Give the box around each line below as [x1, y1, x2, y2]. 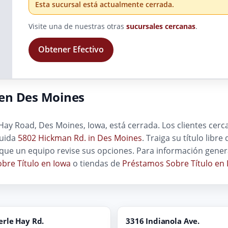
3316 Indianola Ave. [126, 215, 200, 226]
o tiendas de [71, 157, 122, 169]
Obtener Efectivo [38, 44, 104, 55]
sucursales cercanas [126, 21, 196, 31]
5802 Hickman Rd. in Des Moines [18, 132, 142, 144]
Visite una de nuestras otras [28, 21, 127, 31]
